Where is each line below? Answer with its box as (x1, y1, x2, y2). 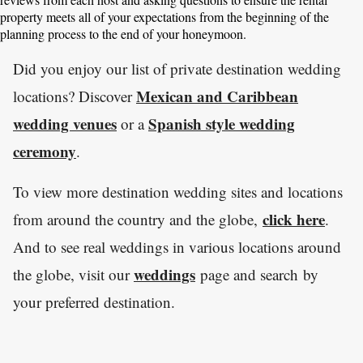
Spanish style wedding (148, 113, 295, 135)
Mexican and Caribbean (136, 85, 298, 107)
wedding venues (13, 113, 117, 135)
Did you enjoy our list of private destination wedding (13, 58, 341, 79)
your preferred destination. (13, 292, 175, 312)
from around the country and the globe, (13, 209, 263, 229)
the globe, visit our (13, 264, 134, 284)
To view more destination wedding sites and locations (13, 181, 343, 202)
